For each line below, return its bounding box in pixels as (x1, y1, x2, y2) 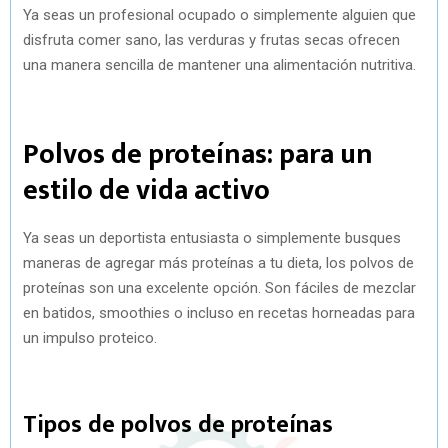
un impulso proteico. (23, 328, 157, 347)
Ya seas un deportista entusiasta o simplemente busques (23, 228, 401, 247)
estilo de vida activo (23, 166, 270, 214)
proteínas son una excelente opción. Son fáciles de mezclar (23, 278, 416, 297)
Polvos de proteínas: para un (23, 130, 373, 178)
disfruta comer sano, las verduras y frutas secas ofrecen (23, 30, 400, 49)
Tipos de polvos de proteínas (23, 404, 333, 445)
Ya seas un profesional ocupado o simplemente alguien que (23, 5, 416, 24)
